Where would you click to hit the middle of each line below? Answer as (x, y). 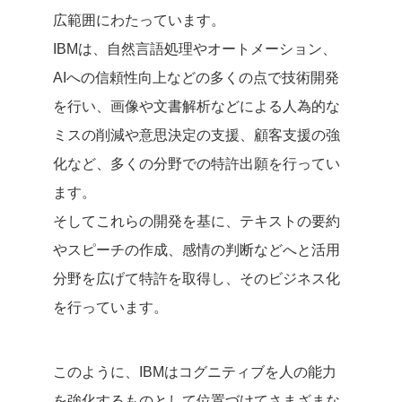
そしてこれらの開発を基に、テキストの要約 (197, 221)
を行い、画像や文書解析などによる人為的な (197, 106)
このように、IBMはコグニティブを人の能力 (195, 371)
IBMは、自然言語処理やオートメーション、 (195, 48)
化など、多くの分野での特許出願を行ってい (197, 163)
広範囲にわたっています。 (139, 20)
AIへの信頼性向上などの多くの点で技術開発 (196, 77)
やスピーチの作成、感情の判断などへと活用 (197, 249)
